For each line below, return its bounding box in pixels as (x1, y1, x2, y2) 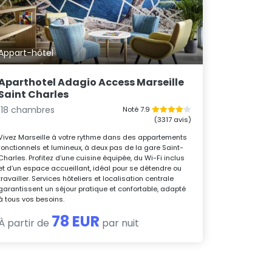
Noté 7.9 (122, 104, 152, 114)
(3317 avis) (154, 114, 191, 124)
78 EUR (52, 211, 100, 231)
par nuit (100, 216, 140, 230)
